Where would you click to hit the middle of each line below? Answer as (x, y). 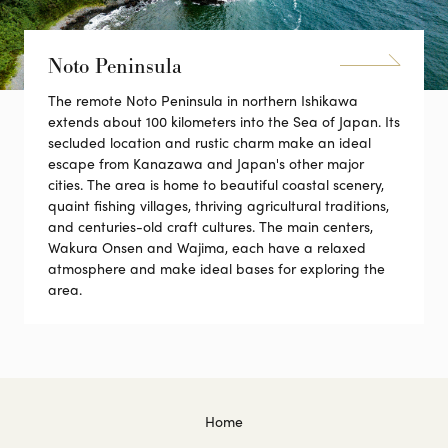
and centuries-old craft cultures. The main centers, (210, 225)
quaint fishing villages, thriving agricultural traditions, (218, 204)
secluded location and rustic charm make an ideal (209, 141)
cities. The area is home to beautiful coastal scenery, (216, 183)
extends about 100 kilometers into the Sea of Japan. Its (224, 120)
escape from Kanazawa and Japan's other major (206, 162)
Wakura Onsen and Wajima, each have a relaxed (207, 246)
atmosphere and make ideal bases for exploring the (216, 267)
